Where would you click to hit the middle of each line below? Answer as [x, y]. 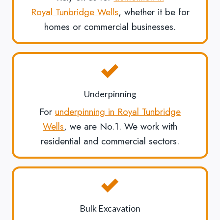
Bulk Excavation [110, 209]
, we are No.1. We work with [121, 127]
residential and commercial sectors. [110, 141]
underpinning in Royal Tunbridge [118, 112]
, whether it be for [154, 12]
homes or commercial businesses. [110, 27]
